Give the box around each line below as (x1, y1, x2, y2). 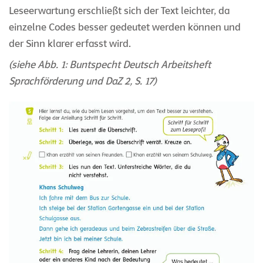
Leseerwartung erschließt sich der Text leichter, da (9, 4, 230, 17)
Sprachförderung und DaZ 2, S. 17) (9, 75, 156, 87)
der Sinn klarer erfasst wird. (9, 37, 131, 50)
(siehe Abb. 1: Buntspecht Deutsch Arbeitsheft (9, 58, 211, 71)
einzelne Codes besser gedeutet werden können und (9, 21, 241, 33)
